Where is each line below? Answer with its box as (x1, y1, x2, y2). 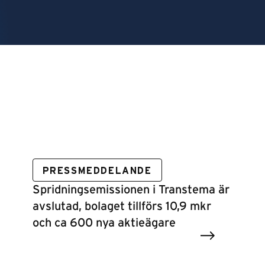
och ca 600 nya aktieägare (32, 217, 176, 229)
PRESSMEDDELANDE (42, 166, 152, 176)
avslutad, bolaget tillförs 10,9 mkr (32, 201, 211, 212)
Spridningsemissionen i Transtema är (32, 184, 230, 196)
